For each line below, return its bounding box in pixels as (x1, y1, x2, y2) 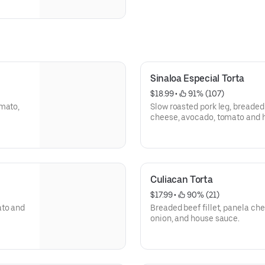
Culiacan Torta (150, 174, 213, 185)
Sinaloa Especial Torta (150, 73, 244, 84)
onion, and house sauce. (150, 214, 240, 223)
